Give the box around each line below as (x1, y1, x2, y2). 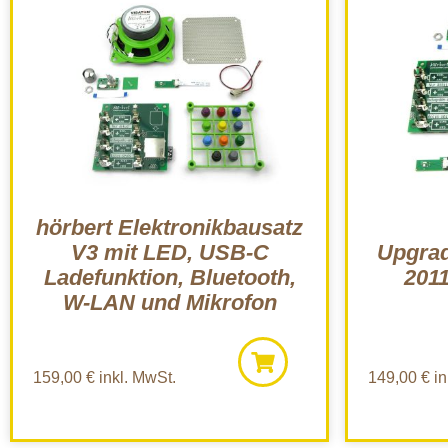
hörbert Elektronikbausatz (36, 214, 303, 240)
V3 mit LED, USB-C (70, 239, 269, 265)
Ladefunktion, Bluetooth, (43, 264, 296, 290)
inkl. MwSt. (95, 368, 176, 386)
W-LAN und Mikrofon (62, 289, 277, 315)
